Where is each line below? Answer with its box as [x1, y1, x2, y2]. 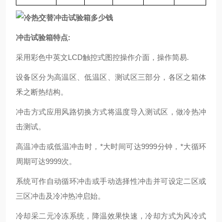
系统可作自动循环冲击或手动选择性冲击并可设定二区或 [16, 177, 206, 185]
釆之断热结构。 [16, 88, 68, 96]
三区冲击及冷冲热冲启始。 [16, 192, 105, 200]
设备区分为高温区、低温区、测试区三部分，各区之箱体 [16, 73, 206, 81]
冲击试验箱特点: [16, 33, 70, 42]
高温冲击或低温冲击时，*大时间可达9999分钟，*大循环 [16, 142, 206, 151]
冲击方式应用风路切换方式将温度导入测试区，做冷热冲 [16, 108, 206, 116]
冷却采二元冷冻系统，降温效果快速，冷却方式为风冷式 [16, 212, 206, 220]
